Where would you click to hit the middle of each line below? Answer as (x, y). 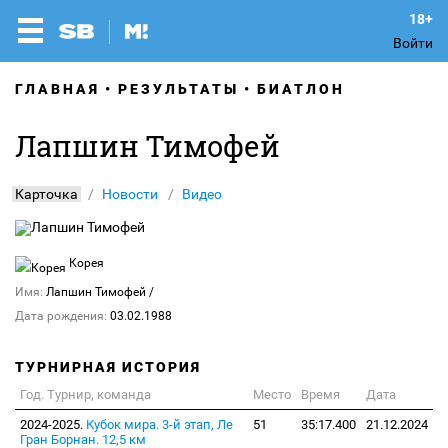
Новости (130, 194)
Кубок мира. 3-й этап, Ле (159, 424)
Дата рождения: (61, 316)
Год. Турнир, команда (85, 394)
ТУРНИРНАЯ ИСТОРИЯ (108, 367)
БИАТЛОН (301, 89)
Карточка (46, 194)
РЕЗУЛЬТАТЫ (178, 89)
